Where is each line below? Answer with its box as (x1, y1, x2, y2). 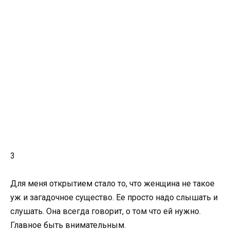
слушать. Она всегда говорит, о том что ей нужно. (10, 206, 201, 216)
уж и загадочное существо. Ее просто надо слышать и (10, 192, 218, 202)
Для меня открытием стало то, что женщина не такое (10, 178, 215, 188)
